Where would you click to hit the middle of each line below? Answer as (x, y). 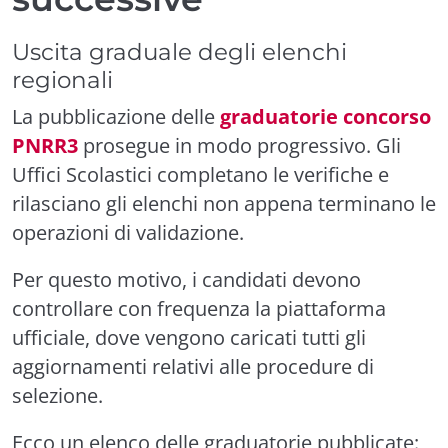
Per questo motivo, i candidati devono (186, 279)
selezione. (57, 395)
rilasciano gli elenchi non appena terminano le (224, 203)
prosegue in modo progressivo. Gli (239, 145)
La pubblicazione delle (116, 116)
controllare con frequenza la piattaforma (199, 308)
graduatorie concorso (325, 116)
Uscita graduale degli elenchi (179, 51)
